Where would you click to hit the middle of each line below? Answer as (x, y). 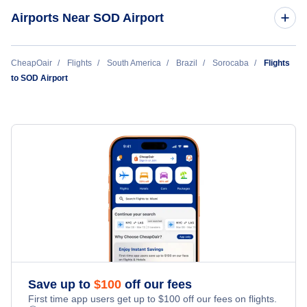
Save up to (61, 285)
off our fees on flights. (229, 299)
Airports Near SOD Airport (87, 18)
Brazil (187, 63)
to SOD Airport (39, 78)
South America (134, 63)
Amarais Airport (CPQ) (71, 63)
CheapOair (32, 63)
